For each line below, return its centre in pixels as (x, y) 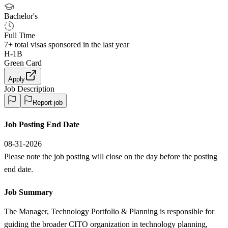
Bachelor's (21, 16)
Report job (48, 102)
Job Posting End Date (42, 124)
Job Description (29, 89)
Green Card (23, 63)
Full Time (20, 35)
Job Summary (28, 192)
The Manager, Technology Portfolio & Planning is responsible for (109, 211)
